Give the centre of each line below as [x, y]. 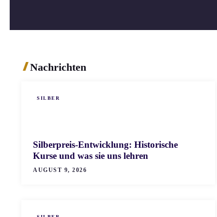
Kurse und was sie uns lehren [91, 155]
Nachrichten [58, 67]
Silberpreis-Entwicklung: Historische [105, 144]
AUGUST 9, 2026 [60, 170]
